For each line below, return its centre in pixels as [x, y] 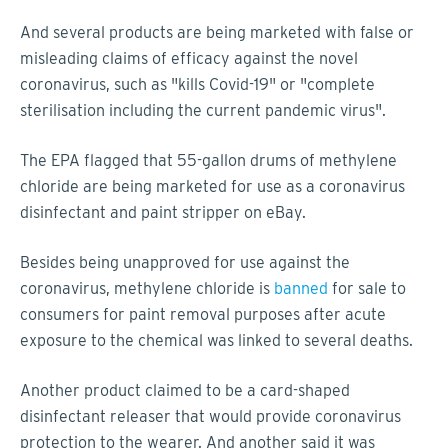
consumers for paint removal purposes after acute [203, 314]
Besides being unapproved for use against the [185, 262]
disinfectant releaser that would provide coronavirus [210, 416]
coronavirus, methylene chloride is [147, 288]
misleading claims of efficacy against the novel [189, 58]
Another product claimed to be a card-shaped [185, 390]
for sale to [367, 288]
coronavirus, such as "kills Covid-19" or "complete [197, 84]
